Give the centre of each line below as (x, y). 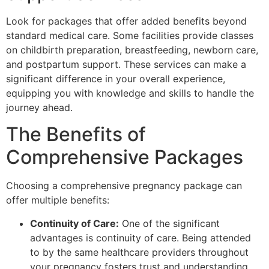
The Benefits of (76, 134)
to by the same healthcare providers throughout (139, 252)
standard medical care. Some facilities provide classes (130, 35)
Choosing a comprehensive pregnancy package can (124, 186)
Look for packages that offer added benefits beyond (126, 21)
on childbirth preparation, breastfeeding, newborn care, (132, 50)
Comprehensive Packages (125, 157)
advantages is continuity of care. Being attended (141, 237)
